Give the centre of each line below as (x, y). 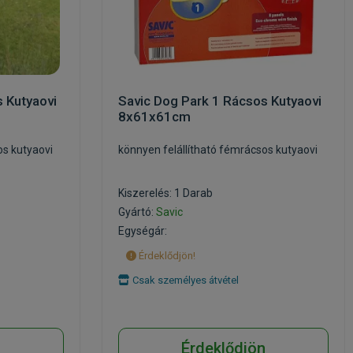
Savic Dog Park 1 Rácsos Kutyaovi (220, 101)
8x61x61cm (154, 117)
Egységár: (143, 231)
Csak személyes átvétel (184, 280)
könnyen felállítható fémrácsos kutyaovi (218, 150)
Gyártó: (137, 212)
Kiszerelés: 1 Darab (165, 193)
